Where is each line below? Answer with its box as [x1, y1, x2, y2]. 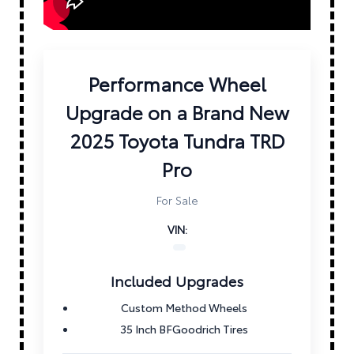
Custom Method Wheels [121, 299, 247, 316]
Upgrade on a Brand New [65, 98, 289, 126]
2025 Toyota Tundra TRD [69, 126, 285, 154]
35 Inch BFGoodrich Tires [120, 321, 248, 337]
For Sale [156, 192, 198, 209]
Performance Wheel [88, 70, 266, 97]
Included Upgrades [111, 270, 243, 292]
